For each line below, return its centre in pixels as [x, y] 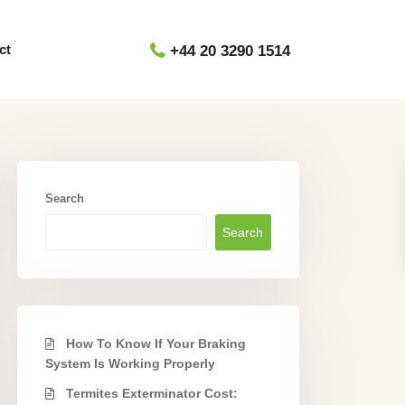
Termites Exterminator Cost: [152, 393]
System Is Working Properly [130, 363]
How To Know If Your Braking [156, 344]
